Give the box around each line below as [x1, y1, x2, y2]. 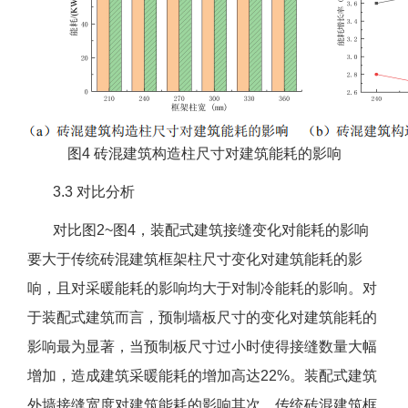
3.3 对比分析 [27, 184, 135, 200]
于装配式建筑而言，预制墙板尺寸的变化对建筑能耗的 [27, 310, 377, 326]
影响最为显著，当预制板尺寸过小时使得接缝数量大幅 [27, 339, 377, 355]
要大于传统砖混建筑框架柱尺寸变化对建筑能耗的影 [27, 251, 362, 268]
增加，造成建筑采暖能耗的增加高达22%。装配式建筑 [27, 368, 377, 384]
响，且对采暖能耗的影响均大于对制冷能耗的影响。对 [27, 280, 377, 297]
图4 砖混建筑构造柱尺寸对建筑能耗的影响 [66, 146, 342, 162]
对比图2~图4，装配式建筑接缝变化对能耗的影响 [27, 222, 369, 239]
